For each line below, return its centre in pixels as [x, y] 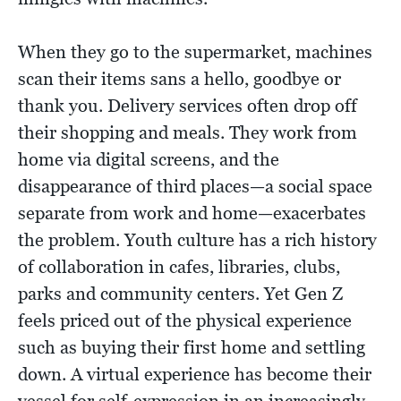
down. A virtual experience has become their [195, 375]
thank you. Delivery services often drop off [188, 106]
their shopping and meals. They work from [188, 133]
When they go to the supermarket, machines [195, 52]
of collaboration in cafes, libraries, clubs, [179, 267]
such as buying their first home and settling [192, 348]
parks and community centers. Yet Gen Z [180, 294]
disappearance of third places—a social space [195, 187]
